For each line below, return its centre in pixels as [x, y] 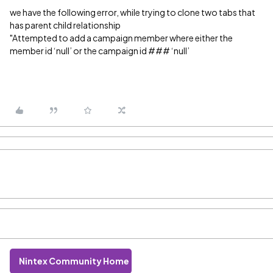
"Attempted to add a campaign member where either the [121, 38]
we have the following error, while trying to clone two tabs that [133, 12]
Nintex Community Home [74, 261]
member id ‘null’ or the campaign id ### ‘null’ [100, 51]
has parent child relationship [65, 25]
